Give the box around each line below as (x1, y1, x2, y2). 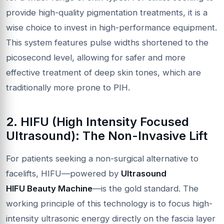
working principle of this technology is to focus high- (6, 198, 212, 208)
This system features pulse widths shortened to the (6, 37, 208, 47)
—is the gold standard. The (92, 183, 198, 193)
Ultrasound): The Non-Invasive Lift (6, 128, 207, 143)
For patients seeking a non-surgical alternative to (6, 153, 198, 163)
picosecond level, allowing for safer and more (6, 52, 185, 62)
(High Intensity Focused (49, 114, 189, 129)
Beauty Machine (25, 183, 92, 193)
